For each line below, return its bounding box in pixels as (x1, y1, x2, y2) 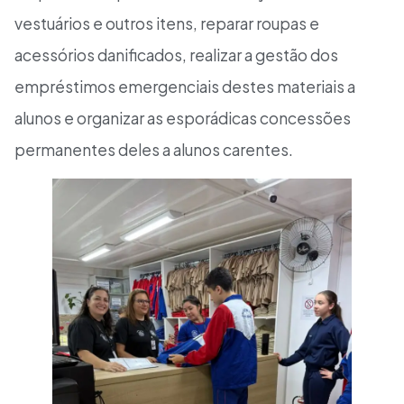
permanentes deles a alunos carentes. (14, 139, 293, 160)
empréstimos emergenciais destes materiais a (14, 76, 355, 96)
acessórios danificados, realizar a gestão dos (14, 44, 338, 65)
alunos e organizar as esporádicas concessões (14, 107, 351, 128)
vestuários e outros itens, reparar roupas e (14, 13, 319, 33)
